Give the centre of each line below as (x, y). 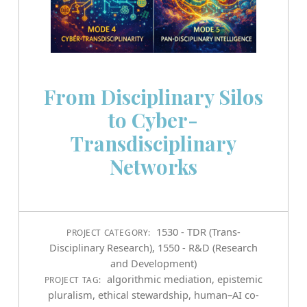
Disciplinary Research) (100, 247)
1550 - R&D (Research (207, 247)
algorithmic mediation (160, 279)
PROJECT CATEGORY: (110, 232)
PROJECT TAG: (74, 279)
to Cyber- (153, 120)
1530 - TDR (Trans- (199, 231)
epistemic (240, 279)
